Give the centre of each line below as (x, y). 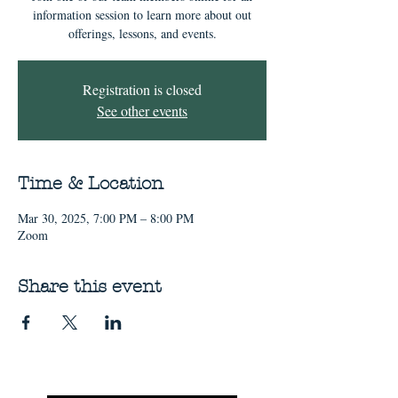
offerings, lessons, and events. (142, 33)
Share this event (90, 287)
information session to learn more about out (142, 15)
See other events (142, 111)
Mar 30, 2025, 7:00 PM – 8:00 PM (106, 218)
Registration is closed (142, 89)
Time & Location (91, 183)
